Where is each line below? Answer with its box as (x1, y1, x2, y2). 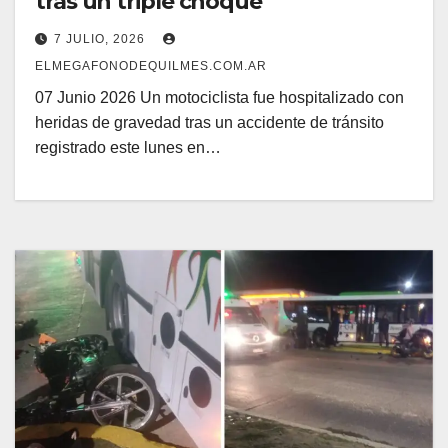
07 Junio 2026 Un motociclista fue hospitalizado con (35, 88, 404, 106)
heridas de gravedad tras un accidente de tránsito (35, 113, 384, 131)
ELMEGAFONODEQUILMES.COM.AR (35, 58, 267, 73)
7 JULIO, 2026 (54, 31, 149, 46)
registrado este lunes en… (35, 138, 221, 156)
